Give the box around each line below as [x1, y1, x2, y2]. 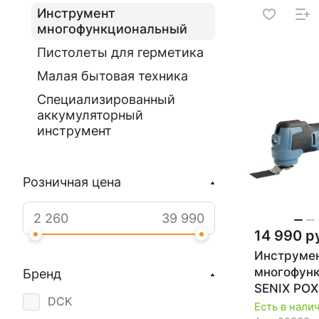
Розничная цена [23, 174, 121, 189]
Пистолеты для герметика [37, 45, 204, 60]
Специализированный [37, 92, 175, 107]
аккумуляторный [37, 108, 143, 122]
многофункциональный [37, 21, 187, 36]
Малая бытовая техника [37, 68, 188, 83]
